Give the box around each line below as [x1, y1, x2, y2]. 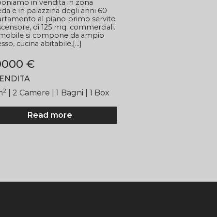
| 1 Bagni [51, 88, 85, 97]
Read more [28, 110, 73, 120]
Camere [17, 88, 52, 97]
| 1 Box [85, 88, 109, 97]
